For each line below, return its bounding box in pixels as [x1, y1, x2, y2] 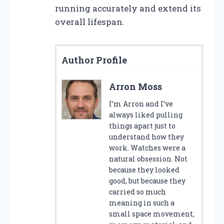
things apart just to [109, 120, 175, 130]
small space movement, [109, 208, 194, 218]
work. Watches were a [109, 142, 185, 152]
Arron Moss [109, 80, 162, 92]
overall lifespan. [55, 15, 124, 27]
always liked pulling [109, 109, 182, 119]
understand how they [109, 131, 184, 141]
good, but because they [109, 175, 185, 185]
